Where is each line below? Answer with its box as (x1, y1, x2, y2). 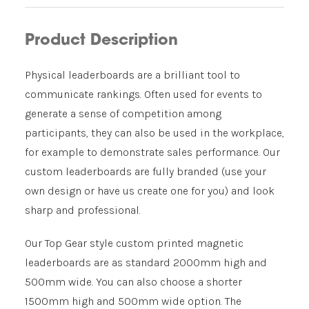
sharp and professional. (25, 203, 141, 217)
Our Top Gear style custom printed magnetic (25, 237, 243, 250)
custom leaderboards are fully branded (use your (25, 165, 266, 178)
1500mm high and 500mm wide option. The (25, 295, 241, 308)
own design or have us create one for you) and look (25, 184, 275, 197)
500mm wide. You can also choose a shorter (25, 275, 242, 288)
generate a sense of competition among (25, 107, 221, 120)
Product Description (25, 33, 178, 49)
